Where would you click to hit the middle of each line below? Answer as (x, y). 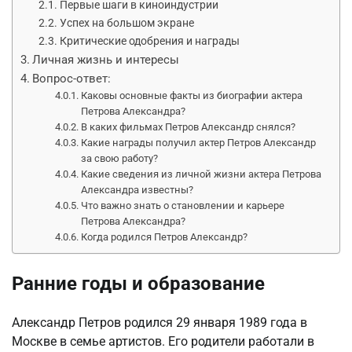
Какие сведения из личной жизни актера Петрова (202, 174)
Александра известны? (137, 189)
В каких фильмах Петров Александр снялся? (189, 126)
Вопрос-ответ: (72, 78)
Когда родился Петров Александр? (165, 236)
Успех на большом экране (126, 23)
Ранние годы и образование (138, 283)
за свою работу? (120, 158)
